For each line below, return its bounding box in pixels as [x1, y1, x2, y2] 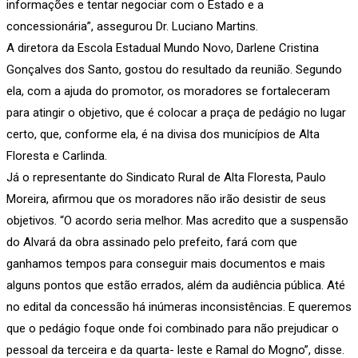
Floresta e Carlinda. [6, 148, 107, 163]
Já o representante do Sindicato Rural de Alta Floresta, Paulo [6, 169, 326, 185]
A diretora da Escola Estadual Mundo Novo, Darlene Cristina [6, 40, 319, 55]
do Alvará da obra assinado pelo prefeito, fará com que [6, 234, 297, 249]
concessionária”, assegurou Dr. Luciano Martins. [6, 18, 258, 34]
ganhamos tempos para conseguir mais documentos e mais [6, 256, 325, 271]
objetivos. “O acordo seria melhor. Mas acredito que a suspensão [6, 213, 348, 228]
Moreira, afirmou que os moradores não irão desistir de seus [6, 191, 326, 206]
